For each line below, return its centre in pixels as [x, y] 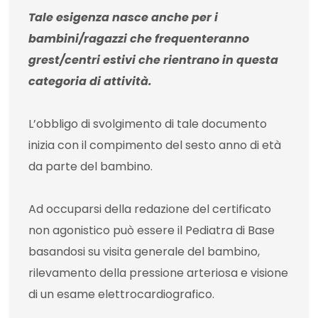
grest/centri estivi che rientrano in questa [153, 60]
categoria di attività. [90, 82]
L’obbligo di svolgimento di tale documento [148, 124]
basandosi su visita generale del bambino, [144, 252]
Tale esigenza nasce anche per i [123, 18]
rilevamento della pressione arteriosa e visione [158, 273]
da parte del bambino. [91, 167]
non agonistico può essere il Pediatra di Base [152, 231]
